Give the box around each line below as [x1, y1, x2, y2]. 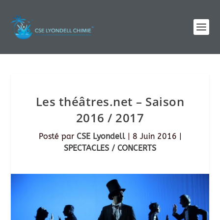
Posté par [38, 132, 77, 141]
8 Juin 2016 [132, 132, 177, 141]
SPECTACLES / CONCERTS [64, 143, 156, 153]
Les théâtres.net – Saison [35, 93, 185, 110]
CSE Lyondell [76, 132, 125, 141]
